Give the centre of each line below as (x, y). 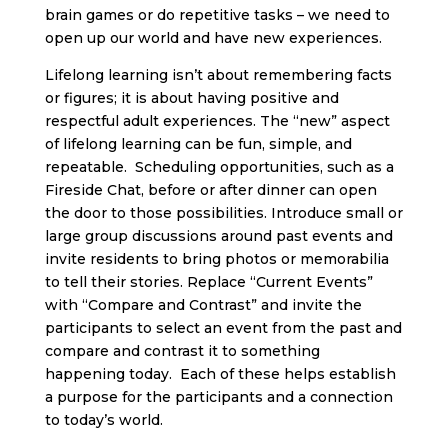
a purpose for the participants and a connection (218, 397)
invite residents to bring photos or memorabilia (216, 259)
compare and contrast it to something (182, 351)
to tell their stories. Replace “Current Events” (208, 282)
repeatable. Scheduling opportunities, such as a (219, 167)
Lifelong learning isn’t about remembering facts (218, 75)
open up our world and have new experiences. (213, 38)
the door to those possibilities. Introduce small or (223, 213)
